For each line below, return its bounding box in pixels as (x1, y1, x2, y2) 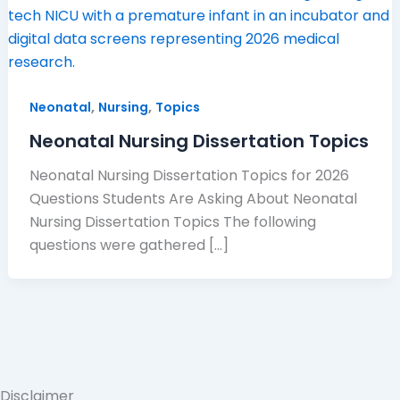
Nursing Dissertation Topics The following (29, 212, 316, 233)
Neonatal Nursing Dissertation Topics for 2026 (29, 165, 349, 187)
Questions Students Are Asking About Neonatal (29, 188, 357, 210)
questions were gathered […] (29, 235, 229, 256)
